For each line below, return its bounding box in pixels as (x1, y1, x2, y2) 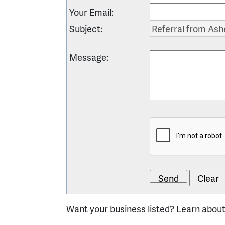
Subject (69, 22, 100, 35)
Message (69, 50, 106, 63)
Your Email (69, 5, 111, 18)
